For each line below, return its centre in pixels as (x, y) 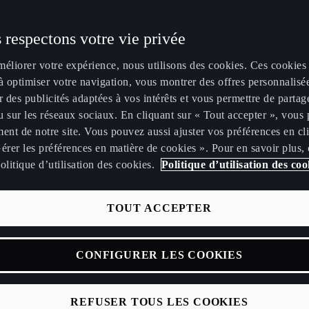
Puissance (233, 68)
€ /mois (44, 237)
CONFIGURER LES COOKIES (159, 255)
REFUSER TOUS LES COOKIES (159, 302)
